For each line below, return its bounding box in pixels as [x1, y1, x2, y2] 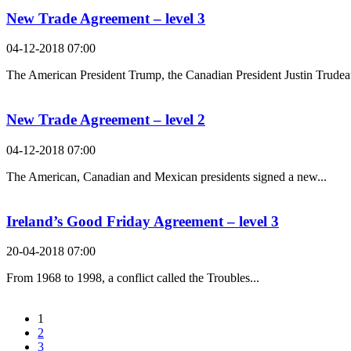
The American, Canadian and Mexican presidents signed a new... [6, 169, 327, 183]
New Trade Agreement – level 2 [6, 111, 205, 128]
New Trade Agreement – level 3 [6, 9, 205, 27]
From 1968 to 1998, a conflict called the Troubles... [6, 271, 259, 285]
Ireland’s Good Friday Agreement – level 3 [6, 212, 279, 230]
